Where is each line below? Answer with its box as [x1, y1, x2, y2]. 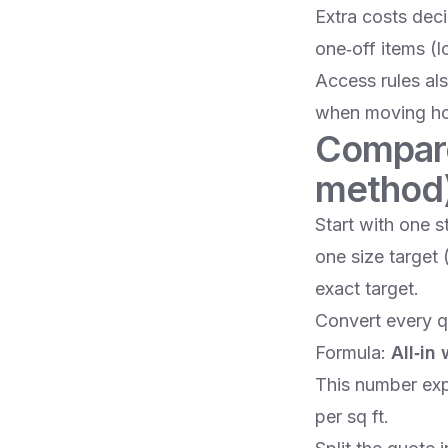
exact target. [314, 278, 419, 300]
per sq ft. [314, 406, 389, 428]
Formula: [314, 342, 391, 364]
